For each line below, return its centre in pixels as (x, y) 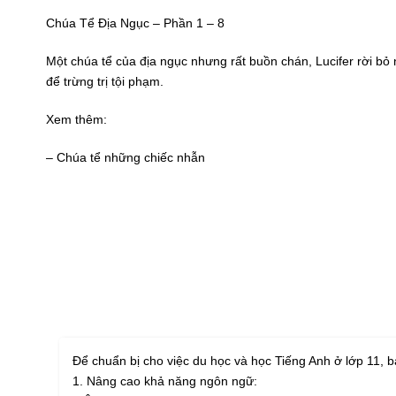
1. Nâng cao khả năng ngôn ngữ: (165, 381)
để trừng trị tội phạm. (105, 82)
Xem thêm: (78, 120)
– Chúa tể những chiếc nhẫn (126, 158)
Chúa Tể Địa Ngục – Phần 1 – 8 (135, 23)
